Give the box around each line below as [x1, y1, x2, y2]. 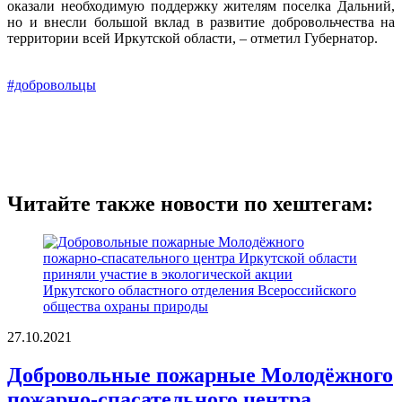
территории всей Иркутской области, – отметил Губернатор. [7, 30, 378, 46]
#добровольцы [7, 76, 96, 92]
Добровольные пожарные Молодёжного [7, 363, 393, 387]
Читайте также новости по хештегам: [7, 191, 373, 215]
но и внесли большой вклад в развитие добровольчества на [7, 13, 395, 30]
